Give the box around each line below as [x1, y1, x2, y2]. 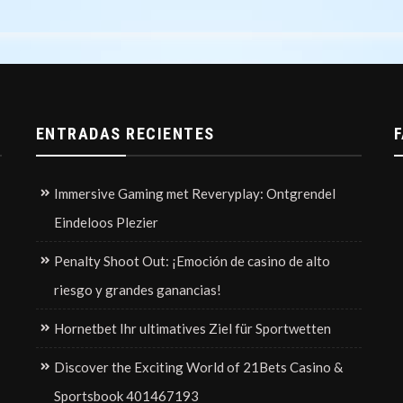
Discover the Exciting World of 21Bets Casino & [53, 358, 343, 375]
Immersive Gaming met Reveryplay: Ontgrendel [53, 184, 336, 201]
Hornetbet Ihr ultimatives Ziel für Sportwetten [53, 319, 331, 336]
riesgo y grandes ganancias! [53, 281, 221, 298]
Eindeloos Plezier [53, 213, 158, 230]
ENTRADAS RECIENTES [35, 123, 215, 143]
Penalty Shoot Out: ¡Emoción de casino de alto [53, 252, 330, 269]
